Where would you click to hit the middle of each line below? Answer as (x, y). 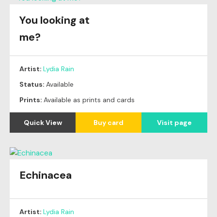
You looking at (54, 20)
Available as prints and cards (89, 100)
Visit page (174, 123)
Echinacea (46, 175)
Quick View (43, 123)
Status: (33, 85)
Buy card (108, 123)
